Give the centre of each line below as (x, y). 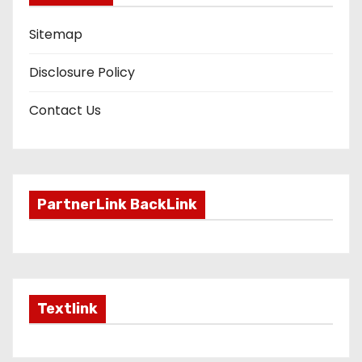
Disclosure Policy (82, 73)
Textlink (67, 309)
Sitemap (56, 35)
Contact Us (65, 111)
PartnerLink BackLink (117, 205)
